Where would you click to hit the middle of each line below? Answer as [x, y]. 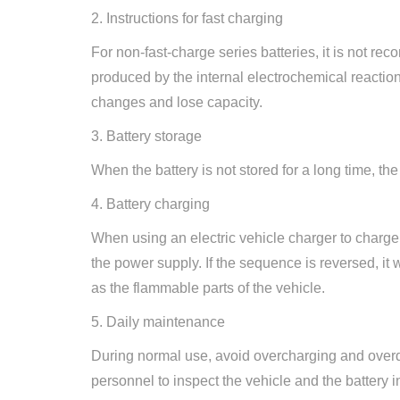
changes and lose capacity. [177, 102]
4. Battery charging [150, 204]
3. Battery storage [146, 136]
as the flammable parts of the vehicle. [208, 288]
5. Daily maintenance [158, 322]
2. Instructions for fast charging [187, 18]
